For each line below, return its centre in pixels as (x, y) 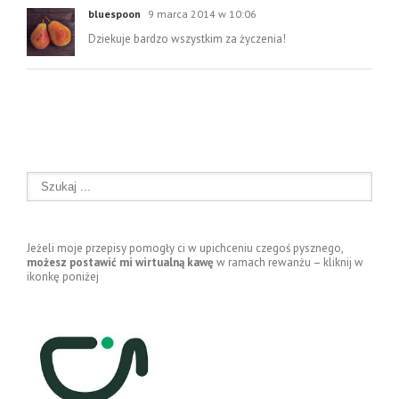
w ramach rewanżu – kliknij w (289, 262)
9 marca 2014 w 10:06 (201, 13)
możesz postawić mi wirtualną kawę (120, 262)
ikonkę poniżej (63, 276)
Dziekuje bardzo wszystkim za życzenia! (187, 38)
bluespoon (114, 13)
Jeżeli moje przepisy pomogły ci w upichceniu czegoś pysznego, (185, 248)
